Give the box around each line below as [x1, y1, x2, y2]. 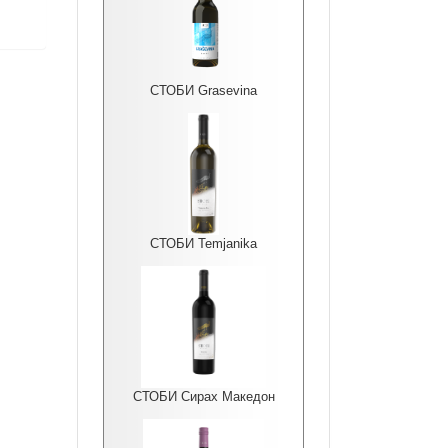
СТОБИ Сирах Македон [132, 389, 275, 404]
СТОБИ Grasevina [150, 83, 257, 98]
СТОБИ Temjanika [150, 236, 257, 251]
